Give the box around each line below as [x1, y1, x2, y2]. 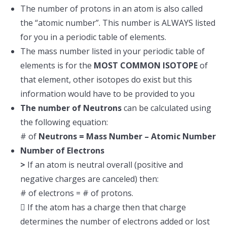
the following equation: [20, 117, 108, 128]
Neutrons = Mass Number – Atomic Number [36, 131, 216, 142]
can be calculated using [124, 102, 211, 113]
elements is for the [20, 60, 94, 71]
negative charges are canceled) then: [20, 173, 159, 184]
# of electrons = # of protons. [20, 187, 133, 199]
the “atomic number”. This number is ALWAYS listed [20, 17, 215, 28]
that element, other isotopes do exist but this [20, 74, 192, 85]
